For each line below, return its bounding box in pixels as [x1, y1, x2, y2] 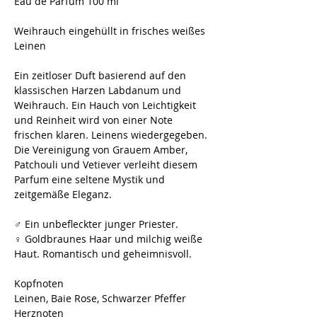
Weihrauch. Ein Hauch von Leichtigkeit [14, 98, 196, 113]
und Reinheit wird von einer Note [14, 113, 173, 127]
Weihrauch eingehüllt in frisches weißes [14, 24, 205, 38]
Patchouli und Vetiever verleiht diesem [14, 158, 197, 172]
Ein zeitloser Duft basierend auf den [14, 69, 186, 83]
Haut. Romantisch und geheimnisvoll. [14, 247, 192, 261]
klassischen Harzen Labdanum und [14, 83, 181, 98]
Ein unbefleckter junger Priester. [25, 217, 178, 231]
